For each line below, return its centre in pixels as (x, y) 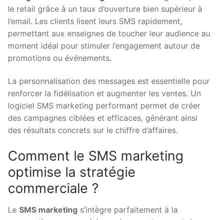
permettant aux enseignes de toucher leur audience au (109, 33)
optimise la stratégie (72, 172)
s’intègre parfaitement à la (128, 209)
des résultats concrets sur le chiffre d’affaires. (93, 130)
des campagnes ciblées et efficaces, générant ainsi (103, 118)
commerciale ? (53, 189)
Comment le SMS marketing (96, 156)
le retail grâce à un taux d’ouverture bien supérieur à (105, 9)
